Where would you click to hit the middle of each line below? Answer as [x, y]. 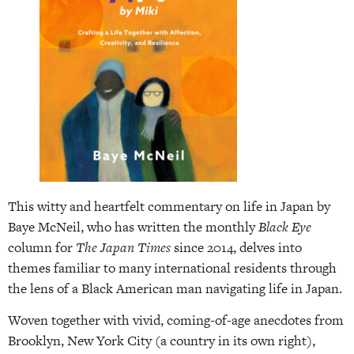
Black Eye [285, 226]
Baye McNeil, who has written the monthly [133, 226]
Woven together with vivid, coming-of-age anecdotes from [176, 320]
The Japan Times [125, 247]
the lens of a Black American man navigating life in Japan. [175, 288]
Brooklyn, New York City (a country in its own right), [162, 341]
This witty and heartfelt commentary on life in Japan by [169, 206]
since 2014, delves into [238, 247]
